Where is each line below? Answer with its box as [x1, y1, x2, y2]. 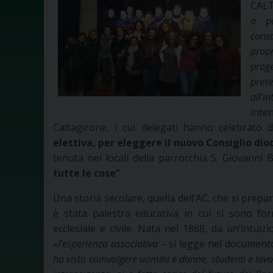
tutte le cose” [53, 166, 120, 180]
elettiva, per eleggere [53, 136, 163, 150]
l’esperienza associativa [58, 237, 161, 251]
